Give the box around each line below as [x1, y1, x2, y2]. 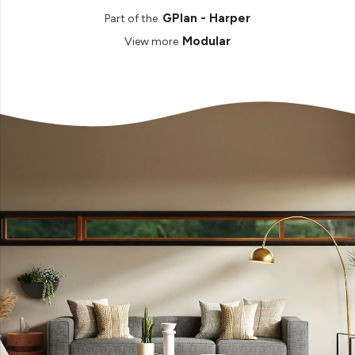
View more [124, 34, 178, 48]
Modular [182, 34, 231, 49]
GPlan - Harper [162, 11, 250, 26]
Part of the [105, 11, 158, 25]
